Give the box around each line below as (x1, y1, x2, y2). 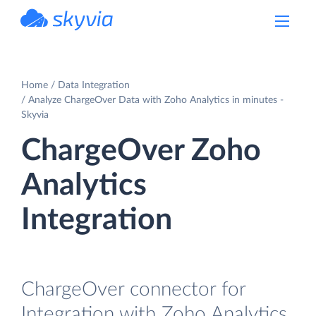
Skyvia (21, 109, 49, 120)
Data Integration (58, 80, 130, 90)
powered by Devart (51, 31, 114, 38)
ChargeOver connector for (21, 279, 245, 300)
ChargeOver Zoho (21, 135, 261, 166)
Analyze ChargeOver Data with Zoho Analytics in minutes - (28, 95, 284, 105)
